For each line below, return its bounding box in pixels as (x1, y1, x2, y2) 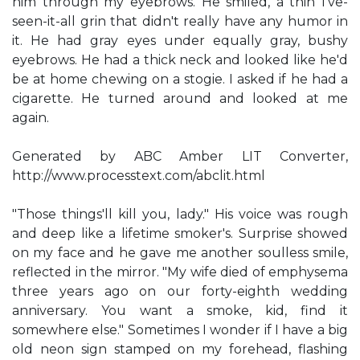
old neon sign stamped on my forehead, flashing (12, 342, 348, 357)
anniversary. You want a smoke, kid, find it (12, 303, 348, 318)
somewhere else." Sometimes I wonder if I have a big (12, 322, 348, 337)
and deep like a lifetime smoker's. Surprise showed (12, 226, 348, 241)
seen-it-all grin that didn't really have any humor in (12, 14, 348, 29)
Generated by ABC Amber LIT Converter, (12, 149, 348, 164)
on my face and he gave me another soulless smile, (12, 245, 348, 260)
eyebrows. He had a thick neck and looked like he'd (12, 52, 348, 67)
